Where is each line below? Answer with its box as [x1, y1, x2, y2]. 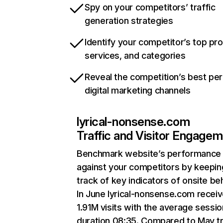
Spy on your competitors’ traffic [85, 2, 216, 12]
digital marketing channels [85, 85, 191, 96]
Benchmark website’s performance [77, 148, 221, 159]
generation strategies [85, 15, 173, 26]
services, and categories [85, 50, 186, 61]
